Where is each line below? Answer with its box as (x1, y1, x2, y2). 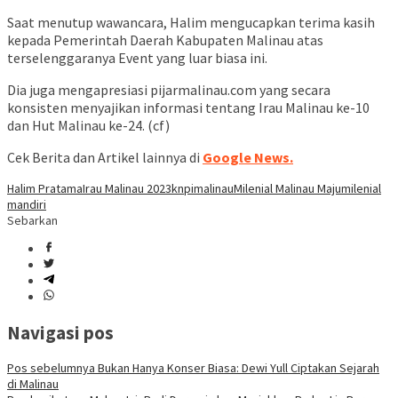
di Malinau (7, 375, 59, 392)
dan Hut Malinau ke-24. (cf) (7, 116, 170, 135)
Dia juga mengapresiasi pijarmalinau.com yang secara (7, 81, 330, 99)
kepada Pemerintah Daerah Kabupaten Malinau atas (7, 31, 323, 50)
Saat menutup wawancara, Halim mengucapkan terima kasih (7, 13, 375, 32)
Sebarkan (7, 212, 58, 229)
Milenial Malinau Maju (234, 180, 341, 197)
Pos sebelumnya (7, 359, 95, 376)
